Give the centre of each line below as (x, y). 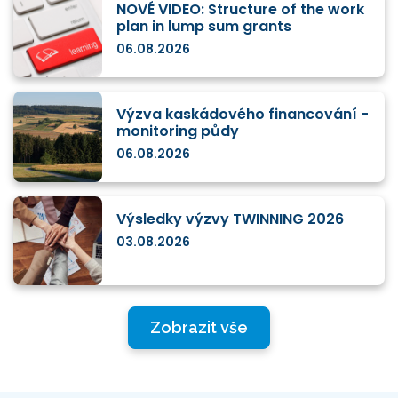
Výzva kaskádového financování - (243, 114)
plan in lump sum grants (204, 26)
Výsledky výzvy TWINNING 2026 (230, 219)
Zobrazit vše (199, 328)
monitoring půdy (178, 131)
